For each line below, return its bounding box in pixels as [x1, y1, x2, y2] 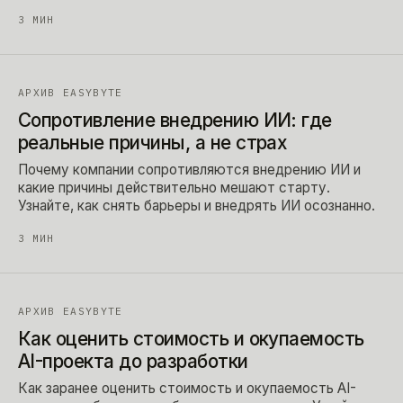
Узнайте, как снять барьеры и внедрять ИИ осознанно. [18, 196, 375, 214]
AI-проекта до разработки [18, 349, 248, 372]
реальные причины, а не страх [18, 130, 288, 154]
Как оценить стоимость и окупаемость [18, 327, 364, 350]
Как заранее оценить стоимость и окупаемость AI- [18, 379, 356, 397]
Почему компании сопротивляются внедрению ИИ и [18, 160, 361, 178]
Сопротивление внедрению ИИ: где [18, 108, 332, 131]
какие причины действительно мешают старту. [18, 178, 330, 196]
